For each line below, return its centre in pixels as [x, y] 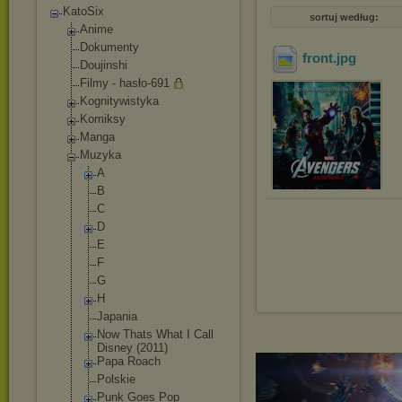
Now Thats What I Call [155, 334]
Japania [117, 316]
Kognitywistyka [119, 101]
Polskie [116, 379]
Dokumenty [109, 47]
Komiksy [103, 119]
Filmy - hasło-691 [125, 83]
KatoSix [83, 11]
